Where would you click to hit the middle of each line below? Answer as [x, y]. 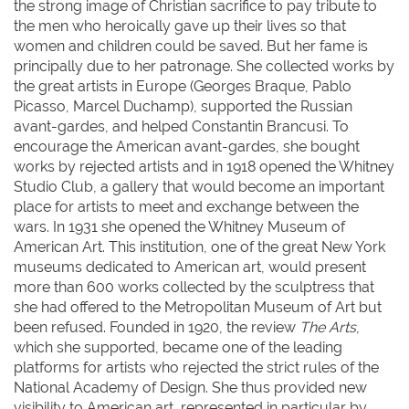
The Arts [328, 327]
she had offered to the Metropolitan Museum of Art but [198, 307]
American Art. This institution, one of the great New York [199, 246]
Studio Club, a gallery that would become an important [199, 186]
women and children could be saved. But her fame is [191, 46]
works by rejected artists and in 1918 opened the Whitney [204, 166]
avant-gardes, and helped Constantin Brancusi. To [181, 126]
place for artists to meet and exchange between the [186, 206]
